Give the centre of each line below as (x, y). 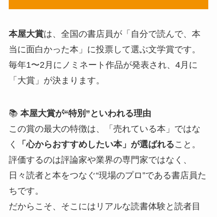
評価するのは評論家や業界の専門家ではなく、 (100, 160)
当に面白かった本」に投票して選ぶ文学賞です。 (104, 50)
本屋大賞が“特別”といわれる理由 (85, 114)
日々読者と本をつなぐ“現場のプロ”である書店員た (107, 176)
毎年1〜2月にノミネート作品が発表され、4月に (103, 65)
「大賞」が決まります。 (56, 81)
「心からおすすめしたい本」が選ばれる (96, 145)
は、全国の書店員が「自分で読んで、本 (122, 34)
